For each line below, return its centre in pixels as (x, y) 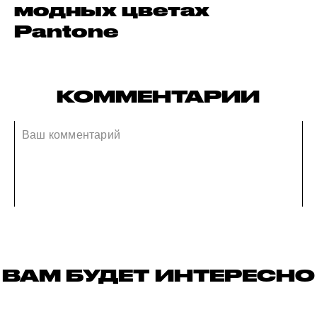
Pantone (66, 31)
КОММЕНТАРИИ (158, 97)
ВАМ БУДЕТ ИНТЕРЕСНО (158, 275)
